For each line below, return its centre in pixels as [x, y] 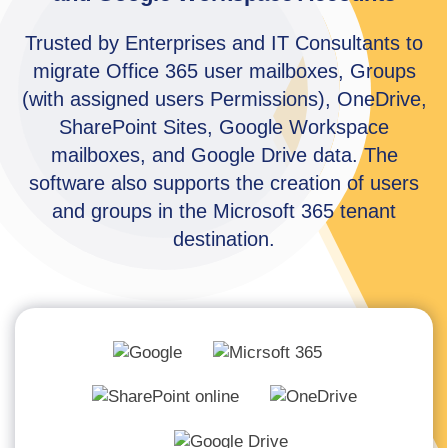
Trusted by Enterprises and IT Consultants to [224, 43]
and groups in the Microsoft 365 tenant [224, 211]
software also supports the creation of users [224, 183]
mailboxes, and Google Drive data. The [224, 155]
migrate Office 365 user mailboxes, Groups [224, 71]
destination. [224, 239]
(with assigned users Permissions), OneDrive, [224, 99]
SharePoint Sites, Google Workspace [224, 127]
